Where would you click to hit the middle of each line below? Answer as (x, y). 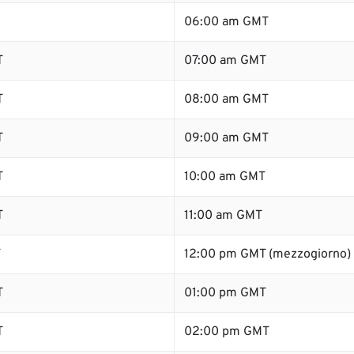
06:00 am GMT (226, 22)
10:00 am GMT (225, 177)
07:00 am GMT (225, 61)
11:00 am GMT (223, 216)
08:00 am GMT (226, 100)
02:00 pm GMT (227, 332)
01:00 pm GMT (225, 293)
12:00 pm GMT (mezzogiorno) (267, 254)
